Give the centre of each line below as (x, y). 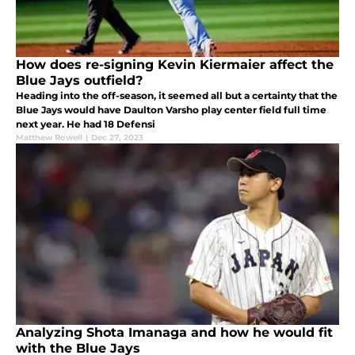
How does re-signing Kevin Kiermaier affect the (175, 65)
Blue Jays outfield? (79, 81)
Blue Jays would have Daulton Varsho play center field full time (171, 110)
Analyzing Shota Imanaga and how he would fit (174, 333)
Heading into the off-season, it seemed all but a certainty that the (177, 96)
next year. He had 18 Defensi (86, 124)
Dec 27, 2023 (117, 138)
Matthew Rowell (49, 138)
